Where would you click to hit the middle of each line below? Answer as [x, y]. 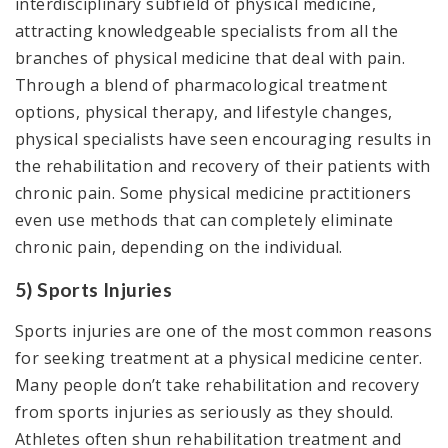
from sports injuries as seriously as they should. [204, 411]
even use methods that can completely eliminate [204, 219]
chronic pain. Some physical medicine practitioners [213, 192]
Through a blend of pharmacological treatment [201, 84]
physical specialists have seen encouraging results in [223, 138]
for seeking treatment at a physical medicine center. [219, 357]
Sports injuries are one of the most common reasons [223, 330]
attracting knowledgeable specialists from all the [207, 30]
